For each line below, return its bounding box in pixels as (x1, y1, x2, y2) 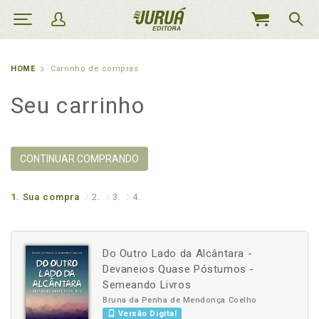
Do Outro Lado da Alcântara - (103, 247, 253, 260)
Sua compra (22, 192, 80, 202)
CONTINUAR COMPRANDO (20, 153, 139, 164)
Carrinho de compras (51, 64, 139, 73)
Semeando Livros (103, 278, 192, 291)
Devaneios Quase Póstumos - (103, 263, 255, 276)
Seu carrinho (11, 92, 145, 119)
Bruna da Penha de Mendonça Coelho (103, 296, 257, 305)
